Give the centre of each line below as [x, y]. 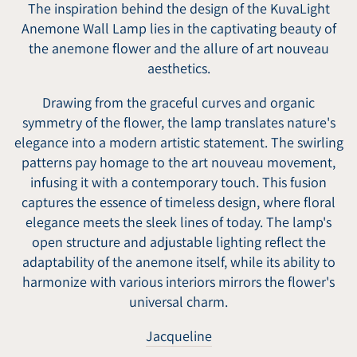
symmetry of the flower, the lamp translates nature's [178, 122]
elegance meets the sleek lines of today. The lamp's [178, 222]
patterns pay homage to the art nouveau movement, [178, 162]
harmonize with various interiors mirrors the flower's [178, 281]
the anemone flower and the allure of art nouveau [178, 48]
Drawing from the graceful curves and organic [178, 102]
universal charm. [178, 301]
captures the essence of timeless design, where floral [178, 202]
